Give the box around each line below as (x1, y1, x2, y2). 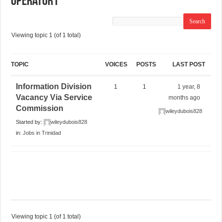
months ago (168, 94, 201, 101)
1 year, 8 (177, 83, 201, 90)
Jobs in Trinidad (23, 129, 61, 136)
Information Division (16, 82, 92, 91)
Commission (16, 104, 64, 112)
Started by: (16, 118, 44, 125)
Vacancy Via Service (16, 93, 93, 102)
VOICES (105, 60, 127, 68)
